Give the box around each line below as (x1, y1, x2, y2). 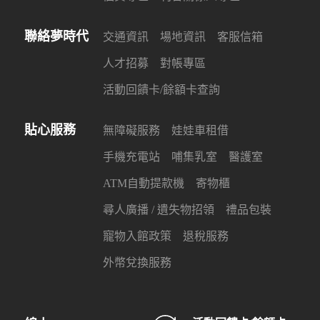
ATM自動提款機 (103, 177, 184, 189)
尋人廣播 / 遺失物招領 (103, 204, 214, 216)
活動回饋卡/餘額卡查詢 (103, 84, 220, 96)
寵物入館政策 (103, 230, 171, 242)
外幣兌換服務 (103, 256, 171, 269)
